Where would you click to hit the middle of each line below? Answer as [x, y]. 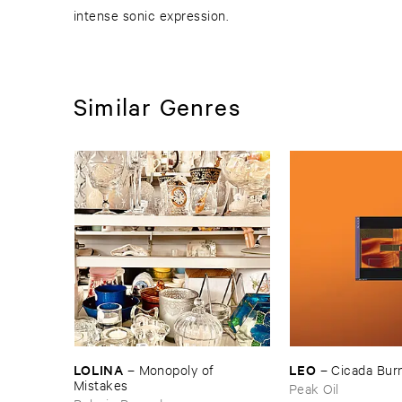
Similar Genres [157, 106]
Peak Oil [314, 388]
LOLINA [99, 369]
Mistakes [101, 384]
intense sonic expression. [151, 15]
